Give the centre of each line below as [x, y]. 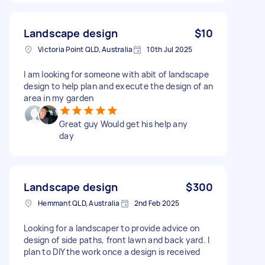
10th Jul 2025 [170, 49]
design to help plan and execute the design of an [118, 86]
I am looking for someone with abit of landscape [116, 74]
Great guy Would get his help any [123, 124]
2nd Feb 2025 [157, 203]
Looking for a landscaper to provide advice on [112, 228]
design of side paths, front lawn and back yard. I [117, 240]
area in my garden [59, 98]
